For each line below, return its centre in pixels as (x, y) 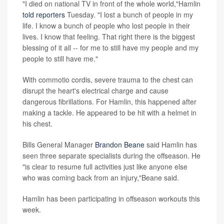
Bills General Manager (59, 144)
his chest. (37, 123)
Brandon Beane (120, 144)
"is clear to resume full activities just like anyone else (105, 166)
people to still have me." (60, 58)
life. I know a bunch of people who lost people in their (106, 25)
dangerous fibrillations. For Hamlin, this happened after (109, 101)
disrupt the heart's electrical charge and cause (95, 90)
